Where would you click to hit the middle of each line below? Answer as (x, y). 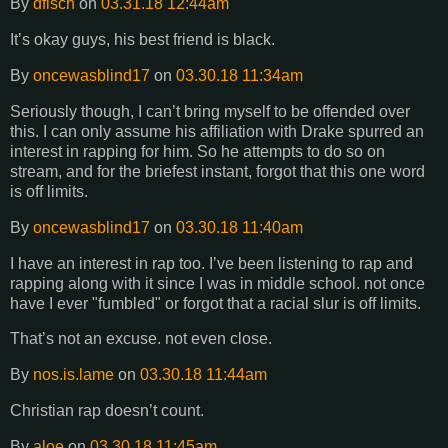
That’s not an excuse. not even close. (141, 339)
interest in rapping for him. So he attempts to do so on (197, 151)
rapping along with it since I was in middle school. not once (217, 283)
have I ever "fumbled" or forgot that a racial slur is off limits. (215, 303)
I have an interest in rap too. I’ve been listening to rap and (211, 263)
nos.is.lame (73, 375)
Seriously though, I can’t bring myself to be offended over (210, 111)
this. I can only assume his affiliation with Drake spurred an (217, 131)
